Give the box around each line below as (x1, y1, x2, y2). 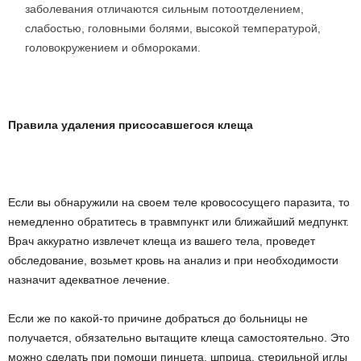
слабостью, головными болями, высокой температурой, (25, 22, 321, 35)
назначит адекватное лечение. (8, 273, 170, 286)
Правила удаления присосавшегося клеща (8, 118, 253, 131)
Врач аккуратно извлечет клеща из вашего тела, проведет (8, 234, 315, 247)
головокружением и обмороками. (25, 41, 201, 54)
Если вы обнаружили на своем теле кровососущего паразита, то (8, 196, 350, 209)
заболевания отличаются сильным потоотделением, (25, 2, 304, 15)
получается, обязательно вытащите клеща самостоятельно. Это (8, 331, 350, 344)
